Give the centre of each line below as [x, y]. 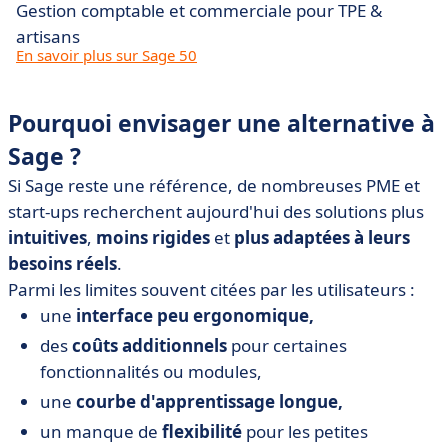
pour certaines [287, 345]
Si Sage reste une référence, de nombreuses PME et [214, 185]
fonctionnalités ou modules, [151, 371]
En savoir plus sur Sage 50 [106, 55]
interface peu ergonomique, [195, 315]
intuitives [47, 237]
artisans [48, 36]
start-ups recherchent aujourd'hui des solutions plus [216, 211]
